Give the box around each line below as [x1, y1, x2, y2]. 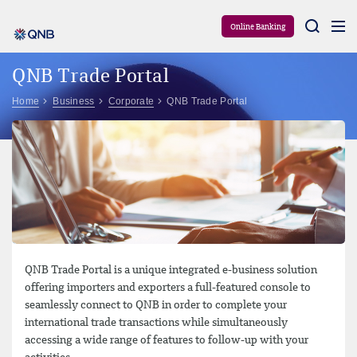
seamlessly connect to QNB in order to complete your [25, 300, 287, 311]
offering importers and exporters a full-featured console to [25, 282, 311, 293]
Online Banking [230, 23, 285, 31]
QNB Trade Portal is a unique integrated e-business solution [25, 265, 317, 276]
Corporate [108, 96, 155, 107]
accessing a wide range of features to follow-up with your [25, 335, 308, 346]
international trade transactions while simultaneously [25, 317, 288, 328]
